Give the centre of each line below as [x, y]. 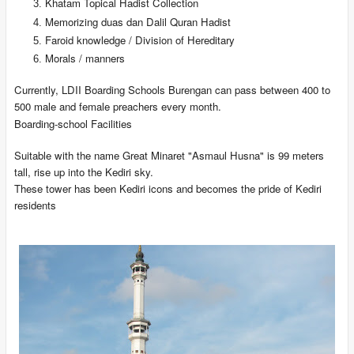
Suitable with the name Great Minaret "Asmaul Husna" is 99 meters [169, 156]
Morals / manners [85, 58]
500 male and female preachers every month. [117, 107]
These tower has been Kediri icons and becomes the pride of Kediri [168, 189]
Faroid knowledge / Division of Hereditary [140, 40]
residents [35, 205]
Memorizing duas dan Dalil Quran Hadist [138, 21]
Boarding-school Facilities [73, 124]
